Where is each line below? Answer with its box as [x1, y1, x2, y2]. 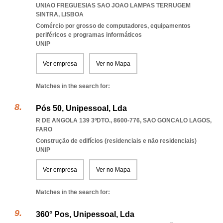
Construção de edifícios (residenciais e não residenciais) [36, 137, 197, 144]
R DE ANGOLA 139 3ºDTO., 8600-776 [36, 117, 140, 124]
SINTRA [36, 11, 58, 18]
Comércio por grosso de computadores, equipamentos [36, 22, 191, 29]
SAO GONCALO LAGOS [143, 117, 210, 124]
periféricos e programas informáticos [36, 31, 142, 38]
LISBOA [61, 11, 84, 18]
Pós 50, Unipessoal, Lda [36, 104, 127, 112]
